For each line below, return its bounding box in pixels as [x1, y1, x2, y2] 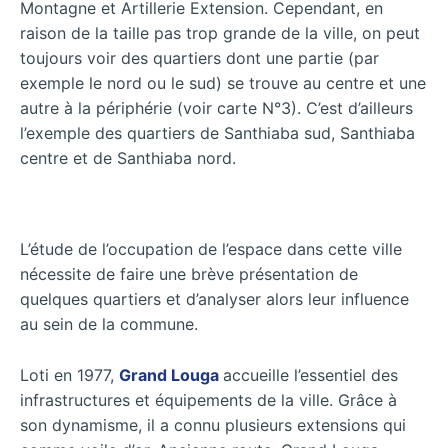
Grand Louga [119, 364, 223, 385]
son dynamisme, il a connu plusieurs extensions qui [20, 414, 406, 435]
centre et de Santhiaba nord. [20, 148, 236, 169]
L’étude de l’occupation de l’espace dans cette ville [20, 238, 402, 259]
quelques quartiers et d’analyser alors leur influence [20, 288, 409, 309]
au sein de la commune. [20, 313, 198, 334]
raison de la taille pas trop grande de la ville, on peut [20, 23, 420, 44]
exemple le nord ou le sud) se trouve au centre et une [20, 73, 426, 94]
